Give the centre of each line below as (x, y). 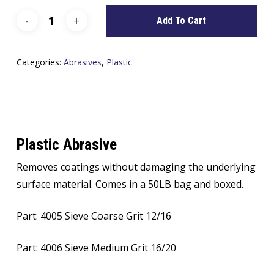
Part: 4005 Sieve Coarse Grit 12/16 (94, 216)
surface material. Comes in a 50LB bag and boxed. (130, 184)
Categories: (40, 62)
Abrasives (82, 62)
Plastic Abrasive (66, 144)
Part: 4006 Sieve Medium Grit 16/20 (96, 247)
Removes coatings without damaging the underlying (136, 167)
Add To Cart (182, 20)
